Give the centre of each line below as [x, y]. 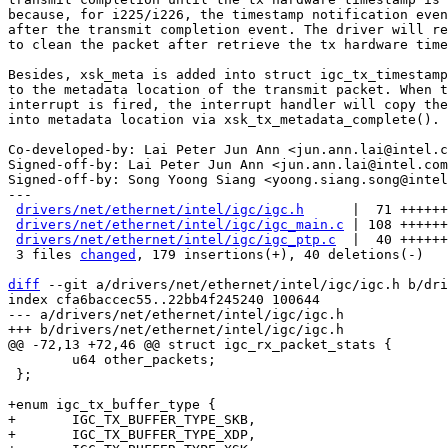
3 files [48, 254]
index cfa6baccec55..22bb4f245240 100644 [164, 299]
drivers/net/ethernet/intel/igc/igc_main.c [180, 224]
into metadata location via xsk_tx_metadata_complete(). [224, 119]
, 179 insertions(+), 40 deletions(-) [280, 254]
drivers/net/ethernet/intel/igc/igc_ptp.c [176, 239]
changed [108, 254]
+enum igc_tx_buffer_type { [112, 404]
